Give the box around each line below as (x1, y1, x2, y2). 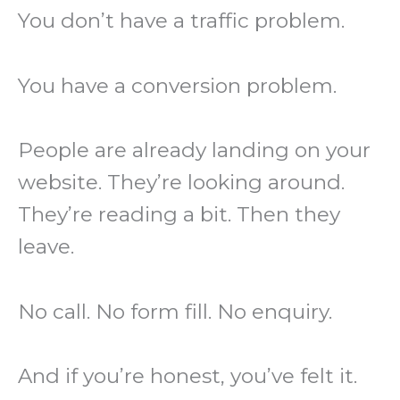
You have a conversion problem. (18, 72, 337, 98)
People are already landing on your (18, 137, 371, 163)
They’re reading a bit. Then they (18, 202, 340, 228)
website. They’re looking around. (18, 170, 345, 196)
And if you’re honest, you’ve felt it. (18, 363, 357, 389)
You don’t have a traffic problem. (18, 8, 345, 34)
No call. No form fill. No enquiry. (18, 298, 332, 324)
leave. (18, 234, 74, 260)
